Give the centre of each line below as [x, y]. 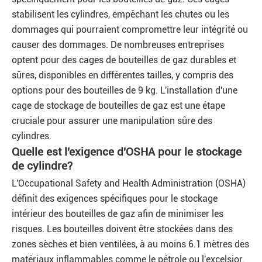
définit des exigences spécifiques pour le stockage [115, 199]
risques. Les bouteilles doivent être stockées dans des [122, 229]
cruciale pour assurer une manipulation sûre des [112, 121]
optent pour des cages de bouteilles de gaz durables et [124, 60]
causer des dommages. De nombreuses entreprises [118, 45]
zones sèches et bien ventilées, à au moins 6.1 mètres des [130, 244]
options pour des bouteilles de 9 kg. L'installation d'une [125, 90]
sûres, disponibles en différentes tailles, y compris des [123, 75]
